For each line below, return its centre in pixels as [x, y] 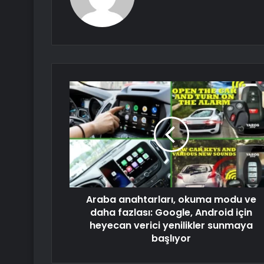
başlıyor [171, 239]
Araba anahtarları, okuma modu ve [171, 200]
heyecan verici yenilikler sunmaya [171, 226]
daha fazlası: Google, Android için [171, 213]
